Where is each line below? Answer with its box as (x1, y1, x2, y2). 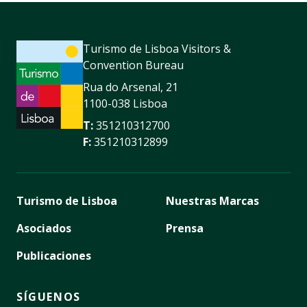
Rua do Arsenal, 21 (83, 79, 178, 95)
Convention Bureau (83, 58, 184, 73)
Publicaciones (16, 248, 91, 264)
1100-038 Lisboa (83, 96, 167, 112)
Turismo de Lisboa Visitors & (83, 41, 231, 57)
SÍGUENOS (16, 289, 81, 305)
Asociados (16, 221, 71, 236)
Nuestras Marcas (166, 193, 259, 209)
